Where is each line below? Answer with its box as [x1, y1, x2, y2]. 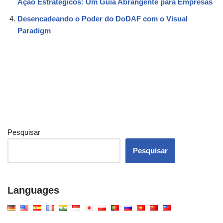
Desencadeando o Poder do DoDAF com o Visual [17, 14, 188, 23]
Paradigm [17, 26, 51, 35]
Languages [7, 184, 59, 196]
